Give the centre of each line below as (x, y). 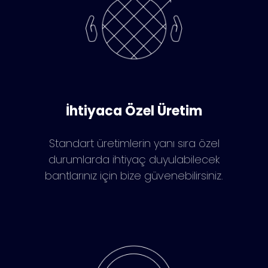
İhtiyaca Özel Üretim (134, 111)
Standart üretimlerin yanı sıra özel (134, 143)
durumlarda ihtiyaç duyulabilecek (134, 159)
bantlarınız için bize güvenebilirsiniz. (134, 175)
